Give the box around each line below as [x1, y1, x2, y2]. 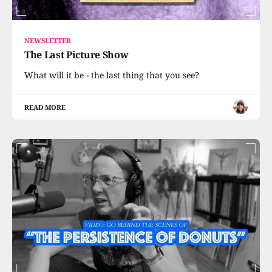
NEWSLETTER [24, 35, 72, 45]
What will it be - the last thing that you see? [24, 69, 199, 81]
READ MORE [24, 102, 66, 112]
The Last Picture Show [24, 47, 129, 61]
